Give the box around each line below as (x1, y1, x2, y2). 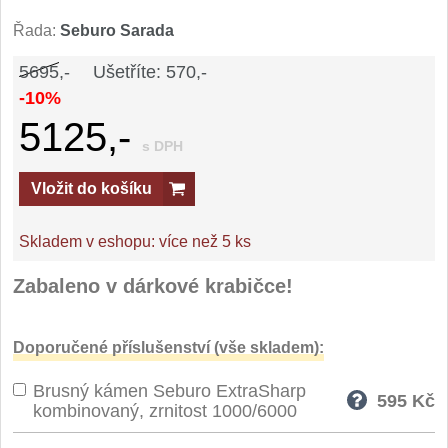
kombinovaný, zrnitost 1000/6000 (33, 401, 297, 421)
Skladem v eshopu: (19, 233, 159, 250)
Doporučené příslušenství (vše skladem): (13, 339, 324, 356)
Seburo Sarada (60, 22, 174, 39)
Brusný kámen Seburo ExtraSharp (33, 381, 306, 401)
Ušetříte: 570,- (93, 62, 207, 82)
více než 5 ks (159, 233, 251, 250)
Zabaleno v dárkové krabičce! (13, 275, 293, 297)
